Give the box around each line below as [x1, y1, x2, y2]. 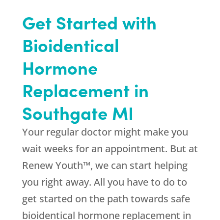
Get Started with [22, 9, 157, 35]
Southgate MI [22, 100, 134, 125]
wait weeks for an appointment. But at [22, 142, 198, 156]
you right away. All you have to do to [22, 175, 187, 189]
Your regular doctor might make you [22, 125, 188, 139]
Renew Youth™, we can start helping [22, 159, 188, 172]
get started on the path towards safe [22, 192, 190, 206]
